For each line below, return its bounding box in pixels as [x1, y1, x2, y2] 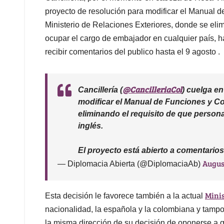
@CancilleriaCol [122, 84, 182, 95]
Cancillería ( [78, 85, 122, 94]
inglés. [78, 121, 103, 130]
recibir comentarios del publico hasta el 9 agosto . [45, 47, 220, 56]
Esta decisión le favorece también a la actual [45, 191, 205, 200]
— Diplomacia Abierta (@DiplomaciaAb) [57, 159, 202, 168]
